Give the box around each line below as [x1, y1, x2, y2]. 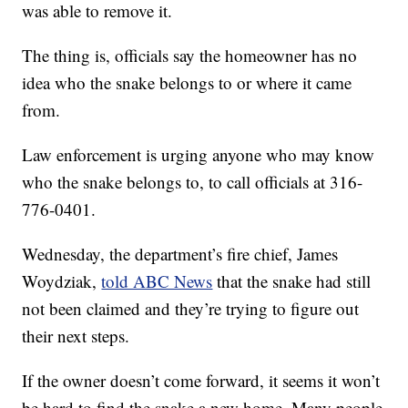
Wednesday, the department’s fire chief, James [22, 242, 339, 266]
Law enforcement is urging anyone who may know [22, 143, 375, 167]
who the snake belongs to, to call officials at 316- [22, 170, 363, 194]
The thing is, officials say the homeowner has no [22, 44, 358, 67]
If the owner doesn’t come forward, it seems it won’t [22, 369, 381, 393]
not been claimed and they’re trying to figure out [22, 297, 360, 321]
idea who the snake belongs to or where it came [22, 71, 352, 95]
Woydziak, [22, 270, 102, 293]
